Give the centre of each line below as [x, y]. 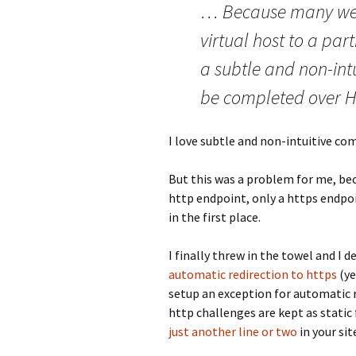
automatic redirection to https [253, 274]
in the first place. [215, 217]
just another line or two [233, 331]
